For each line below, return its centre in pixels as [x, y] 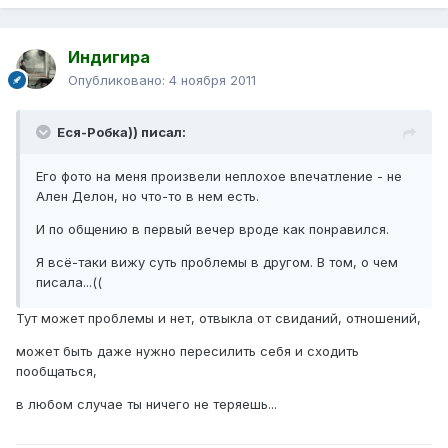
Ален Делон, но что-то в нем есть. [147, 196]
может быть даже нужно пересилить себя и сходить [187, 351]
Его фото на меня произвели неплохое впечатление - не [219, 176]
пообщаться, [56, 371]
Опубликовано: [118, 80]
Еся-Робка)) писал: [121, 132]
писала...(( [69, 282]
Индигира [109, 57]
